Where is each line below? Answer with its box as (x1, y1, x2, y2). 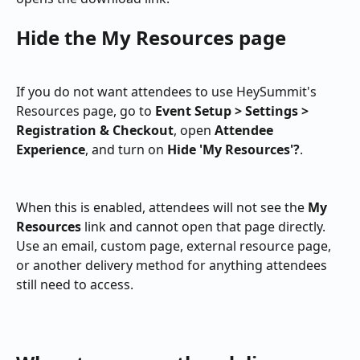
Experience (16, 140, 85, 158)
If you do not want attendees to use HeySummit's (16, 82, 320, 100)
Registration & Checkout (16, 121, 174, 139)
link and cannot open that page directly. (81, 218, 329, 236)
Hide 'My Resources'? (167, 140, 300, 158)
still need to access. (16, 276, 133, 294)
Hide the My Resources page (16, 24, 286, 51)
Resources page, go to (16, 101, 155, 120)
